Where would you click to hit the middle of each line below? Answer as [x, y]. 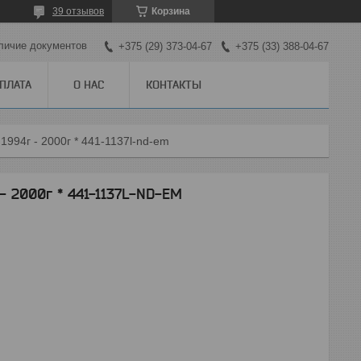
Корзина [171, 11]
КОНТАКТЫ [174, 84]
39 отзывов [78, 11]
